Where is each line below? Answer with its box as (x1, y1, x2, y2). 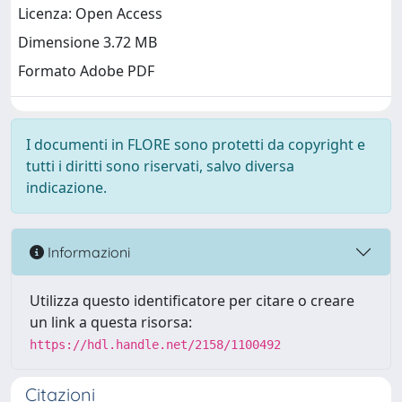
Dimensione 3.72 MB (18, 32, 157, 53)
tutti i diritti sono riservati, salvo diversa (26, 156, 294, 176)
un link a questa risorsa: (30, 312, 192, 332)
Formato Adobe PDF (18, 61, 154, 82)
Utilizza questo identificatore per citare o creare (30, 291, 354, 310)
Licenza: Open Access (18, 4, 162, 24)
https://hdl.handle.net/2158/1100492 (30, 337, 281, 352)
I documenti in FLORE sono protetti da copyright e (26, 135, 365, 154)
